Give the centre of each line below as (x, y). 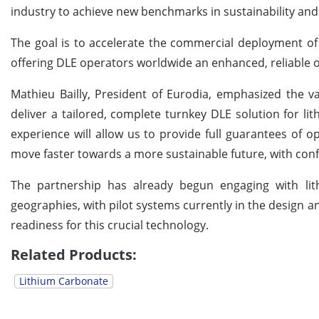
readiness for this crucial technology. (110, 225)
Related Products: (74, 255)
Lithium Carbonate (64, 281)
